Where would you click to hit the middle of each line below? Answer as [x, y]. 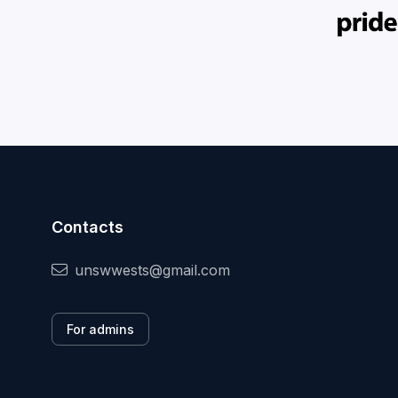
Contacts [88, 227]
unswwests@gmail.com [152, 271]
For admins [100, 330]
